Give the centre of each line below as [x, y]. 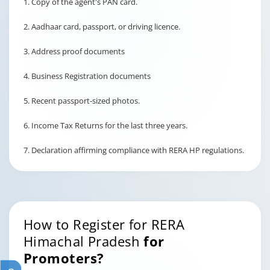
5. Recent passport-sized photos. [82, 101]
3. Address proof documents [75, 51]
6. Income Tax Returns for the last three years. [105, 125]
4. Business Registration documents [88, 76]
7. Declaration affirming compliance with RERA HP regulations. [134, 150]
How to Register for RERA [104, 224]
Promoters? [64, 258]
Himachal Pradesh [84, 241]
